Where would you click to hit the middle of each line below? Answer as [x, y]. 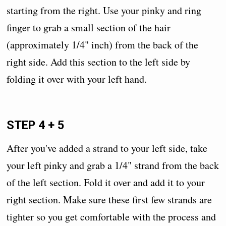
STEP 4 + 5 [36, 125]
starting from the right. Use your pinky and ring [104, 10]
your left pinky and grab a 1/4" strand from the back [113, 165]
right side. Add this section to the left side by [99, 62]
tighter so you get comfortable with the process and [111, 216]
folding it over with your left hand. [77, 79]
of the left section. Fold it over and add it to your [106, 182]
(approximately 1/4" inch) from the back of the [103, 44]
